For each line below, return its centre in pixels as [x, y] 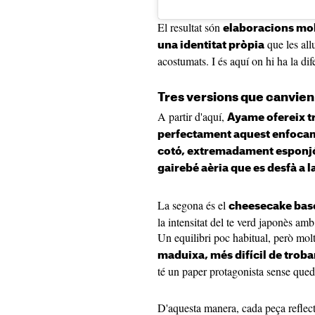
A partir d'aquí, [192, 117]
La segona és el [193, 205]
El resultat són [190, 27]
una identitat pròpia [211, 46]
